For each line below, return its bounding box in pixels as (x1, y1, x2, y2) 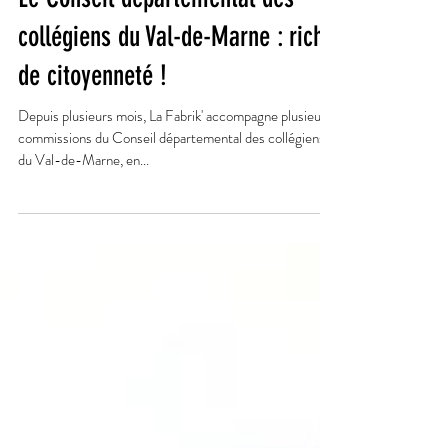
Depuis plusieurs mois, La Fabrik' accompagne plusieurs (18, 267, 332, 289)
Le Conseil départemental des (18, 143, 294, 176)
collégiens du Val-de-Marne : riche (18, 182, 335, 215)
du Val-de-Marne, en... (18, 311, 149, 333)
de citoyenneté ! (18, 221, 167, 254)
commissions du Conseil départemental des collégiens (18, 289, 325, 311)
